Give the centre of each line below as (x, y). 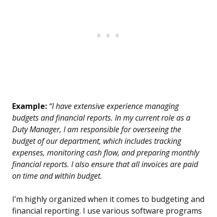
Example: (30, 106)
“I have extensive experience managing (113, 106)
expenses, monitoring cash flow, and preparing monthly (106, 153)
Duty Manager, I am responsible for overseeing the (97, 130)
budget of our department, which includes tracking (97, 141)
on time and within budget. (57, 176)
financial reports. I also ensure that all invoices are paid (105, 164)
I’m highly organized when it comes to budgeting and (108, 199)
